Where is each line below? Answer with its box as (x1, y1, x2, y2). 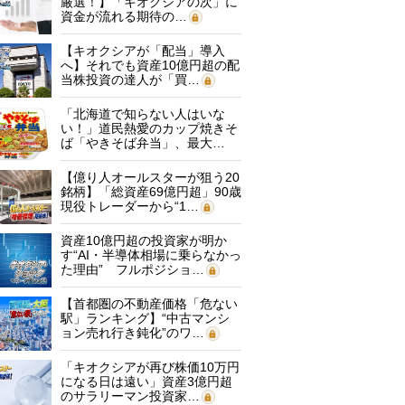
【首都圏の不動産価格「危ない (61, 297, 238, 311)
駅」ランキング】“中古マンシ (61, 311, 230, 325)
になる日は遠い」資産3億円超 (61, 374, 232, 389)
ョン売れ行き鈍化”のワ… (61, 325, 204, 340)
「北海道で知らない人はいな (61, 107, 225, 121)
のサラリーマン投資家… (61, 389, 200, 403)
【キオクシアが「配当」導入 (61, 43, 225, 58)
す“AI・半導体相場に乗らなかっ (61, 248, 241, 262)
